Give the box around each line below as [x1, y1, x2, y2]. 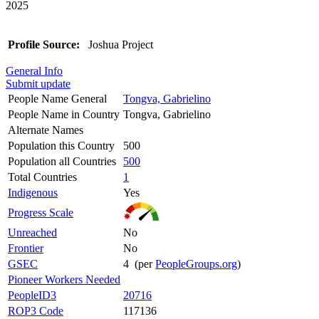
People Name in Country [8, 108, 120, 120]
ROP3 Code [8, 304, 63, 317]
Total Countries [8, 170, 77, 183]
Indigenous [8, 186, 58, 199]
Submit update [6, 77, 70, 90]
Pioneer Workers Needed [8, 273, 120, 286]
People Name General [8, 92, 107, 105]
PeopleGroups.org [155, 257, 237, 270]
